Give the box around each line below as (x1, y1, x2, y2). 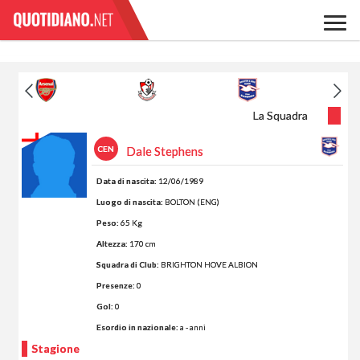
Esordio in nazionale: (96, 322, 180, 333)
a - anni (179, 322, 206, 333)
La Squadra (252, 108, 308, 123)
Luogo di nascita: (96, 197, 163, 207)
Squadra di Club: (96, 260, 159, 270)
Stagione (31, 342, 80, 356)
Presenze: (96, 280, 137, 291)
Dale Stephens (125, 144, 203, 158)
